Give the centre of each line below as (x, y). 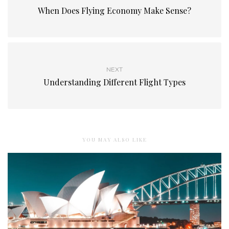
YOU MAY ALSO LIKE (114, 140)
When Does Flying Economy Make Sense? (114, 11)
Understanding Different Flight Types (114, 82)
